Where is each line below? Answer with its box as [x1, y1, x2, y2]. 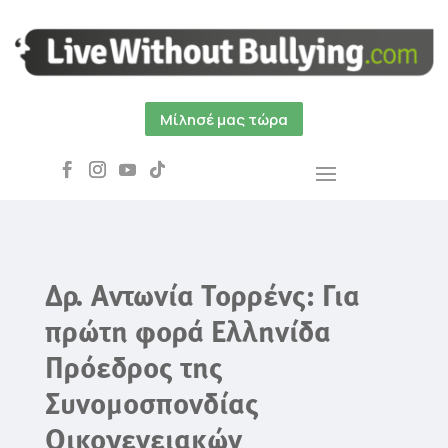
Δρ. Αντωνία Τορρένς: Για [44, 283, 360, 314]
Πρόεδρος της [44, 355, 223, 386]
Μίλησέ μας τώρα [160, 108, 288, 130]
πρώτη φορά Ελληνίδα [44, 319, 331, 350]
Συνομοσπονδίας [44, 391, 259, 422]
